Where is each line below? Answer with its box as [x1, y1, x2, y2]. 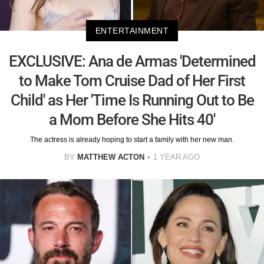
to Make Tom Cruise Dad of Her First [19, 72, 245, 90]
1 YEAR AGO [153, 153, 200, 162]
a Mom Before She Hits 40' [49, 111, 215, 129]
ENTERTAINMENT [95, 26, 169, 36]
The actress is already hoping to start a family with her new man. [30, 136, 234, 144]
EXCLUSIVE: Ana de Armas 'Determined [8, 52, 256, 71]
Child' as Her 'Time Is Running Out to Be [10, 91, 254, 110]
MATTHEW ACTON [77, 153, 144, 162]
